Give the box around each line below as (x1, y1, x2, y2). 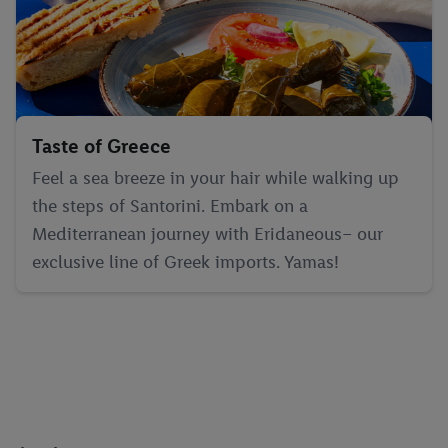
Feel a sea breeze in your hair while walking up (32, 167, 399, 189)
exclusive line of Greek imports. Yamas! (32, 251, 339, 273)
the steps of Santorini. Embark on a (32, 195, 308, 217)
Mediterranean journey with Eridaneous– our (32, 223, 383, 245)
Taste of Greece (32, 134, 171, 158)
